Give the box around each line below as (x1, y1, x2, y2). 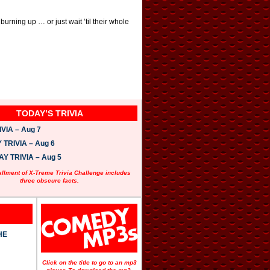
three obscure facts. (20, 177, 80, 184)
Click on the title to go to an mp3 (42, 259, 137, 266)
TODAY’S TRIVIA (16, 108, 83, 119)
